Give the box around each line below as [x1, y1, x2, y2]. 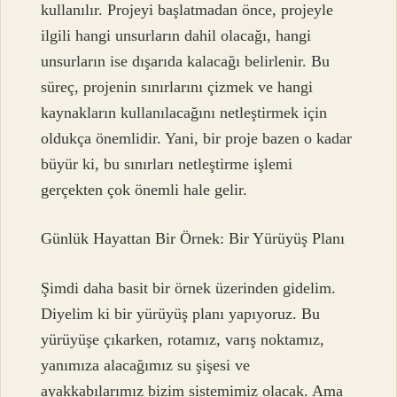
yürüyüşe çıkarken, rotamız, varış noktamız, [41, 330, 325, 348]
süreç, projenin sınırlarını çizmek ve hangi [41, 77, 314, 96]
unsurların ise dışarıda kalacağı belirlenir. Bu [41, 51, 331, 70]
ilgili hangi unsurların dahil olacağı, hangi [41, 26, 312, 44]
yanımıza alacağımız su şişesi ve [41, 355, 251, 374]
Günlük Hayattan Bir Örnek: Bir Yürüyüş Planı [41, 230, 346, 248]
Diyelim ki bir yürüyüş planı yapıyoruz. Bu [41, 304, 321, 323]
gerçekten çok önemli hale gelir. [41, 180, 248, 198]
